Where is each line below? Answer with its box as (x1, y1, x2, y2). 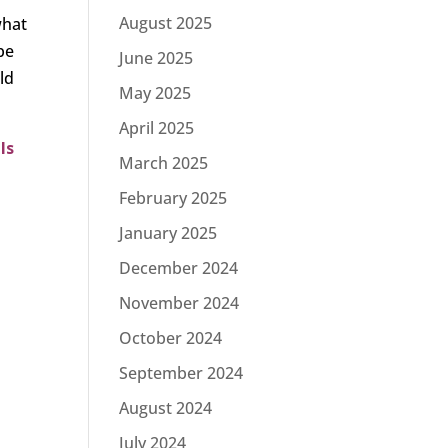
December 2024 (119, 257, 239, 279)
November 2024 (119, 292, 240, 314)
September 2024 (119, 362, 244, 384)
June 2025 (119, 47, 194, 69)
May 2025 (119, 82, 192, 104)
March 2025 (119, 152, 209, 174)
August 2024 (119, 397, 213, 419)
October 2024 (119, 327, 223, 349)
